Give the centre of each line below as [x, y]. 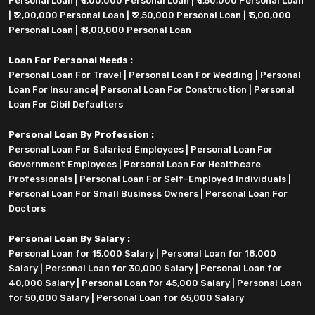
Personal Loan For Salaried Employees [96, 150]
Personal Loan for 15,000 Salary [81, 254]
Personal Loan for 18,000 [219, 254]
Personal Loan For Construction [174, 90]
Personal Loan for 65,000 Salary [170, 298]
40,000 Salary [41, 283]
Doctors [27, 209]
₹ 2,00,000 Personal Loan [69, 15]
